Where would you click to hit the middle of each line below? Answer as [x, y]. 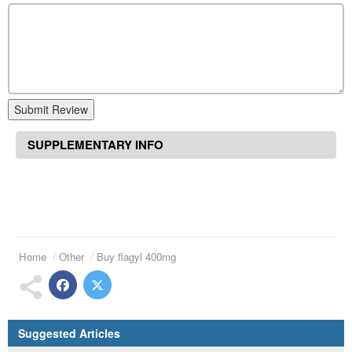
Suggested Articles [69, 333]
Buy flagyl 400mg [136, 256]
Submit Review [51, 110]
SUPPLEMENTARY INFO [95, 145]
